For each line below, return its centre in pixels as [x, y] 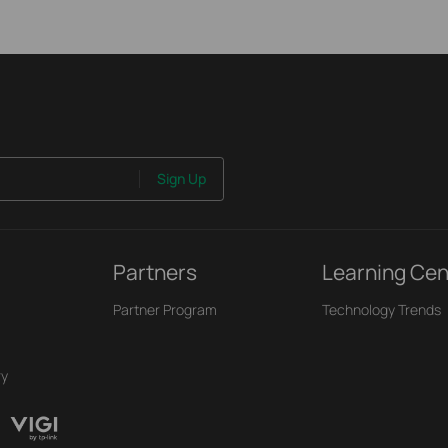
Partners [155, 271]
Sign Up [181, 179]
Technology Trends [382, 309]
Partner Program [165, 309]
